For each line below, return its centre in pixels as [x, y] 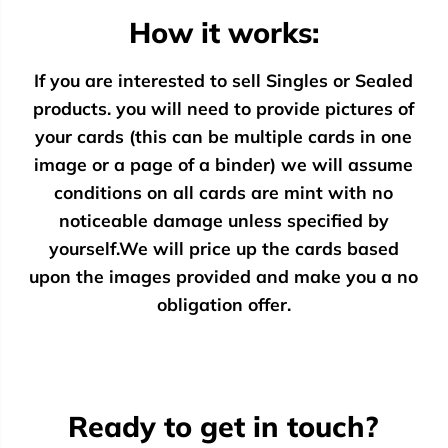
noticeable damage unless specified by [223, 219]
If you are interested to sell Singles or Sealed [224, 79]
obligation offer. [223, 303]
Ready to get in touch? [224, 425]
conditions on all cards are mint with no [224, 191]
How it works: [223, 31]
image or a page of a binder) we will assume [224, 163]
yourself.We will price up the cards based [223, 247]
